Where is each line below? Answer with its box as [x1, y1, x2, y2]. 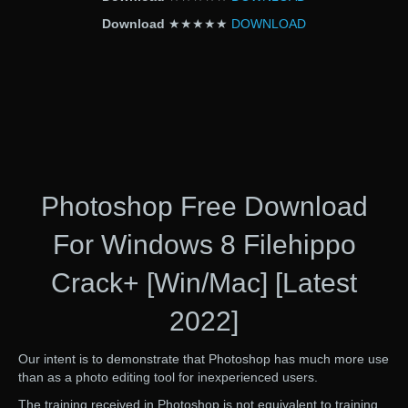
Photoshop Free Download [40, 191, 368, 222]
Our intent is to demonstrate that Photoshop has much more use [18, 352, 389, 367]
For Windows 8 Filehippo [52, 229, 356, 260]
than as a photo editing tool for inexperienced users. [18, 370, 318, 385]
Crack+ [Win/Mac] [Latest [51, 268, 357, 299]
